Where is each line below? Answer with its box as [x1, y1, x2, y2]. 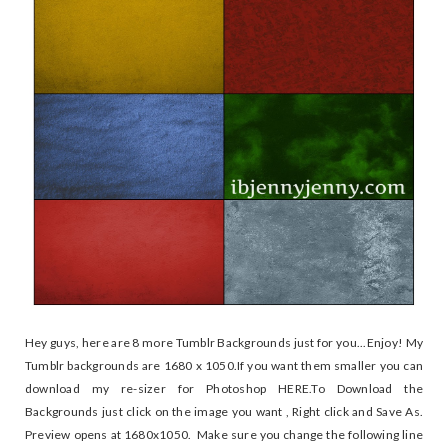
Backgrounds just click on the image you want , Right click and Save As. [25, 404, 423, 420]
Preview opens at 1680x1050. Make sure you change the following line [25, 427, 423, 443]
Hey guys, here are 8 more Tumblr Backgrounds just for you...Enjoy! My [25, 335, 423, 351]
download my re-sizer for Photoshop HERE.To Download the [25, 381, 423, 397]
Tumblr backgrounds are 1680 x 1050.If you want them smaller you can [25, 358, 423, 374]
